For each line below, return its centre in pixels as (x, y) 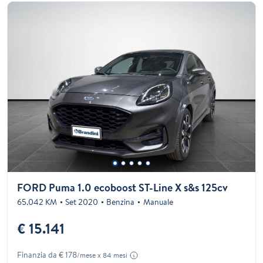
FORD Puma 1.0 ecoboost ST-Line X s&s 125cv (122, 188)
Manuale (158, 202)
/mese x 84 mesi (102, 255)
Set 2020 (82, 202)
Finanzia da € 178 (47, 255)
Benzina (121, 202)
